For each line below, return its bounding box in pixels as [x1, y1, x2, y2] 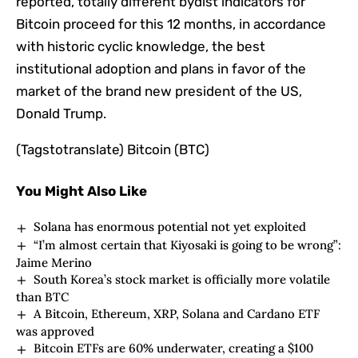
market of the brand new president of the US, [16, 83, 302, 100]
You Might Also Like [16, 183, 147, 200]
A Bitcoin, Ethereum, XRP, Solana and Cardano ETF [34, 306, 320, 322]
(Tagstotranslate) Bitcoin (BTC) [16, 141, 209, 158]
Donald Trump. [16, 105, 106, 122]
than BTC [16, 289, 69, 305]
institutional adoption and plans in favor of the [16, 61, 306, 78]
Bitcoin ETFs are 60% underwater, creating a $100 [34, 340, 314, 356]
